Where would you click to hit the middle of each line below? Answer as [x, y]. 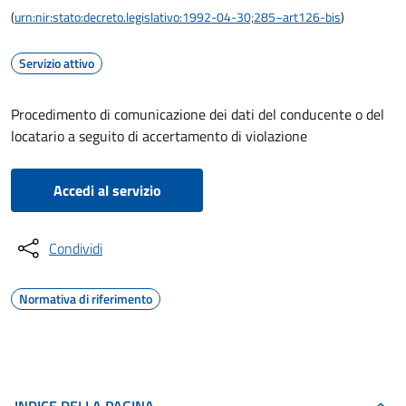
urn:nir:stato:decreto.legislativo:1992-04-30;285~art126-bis [178, 17]
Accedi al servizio [107, 190]
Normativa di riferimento [86, 299]
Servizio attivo [57, 63]
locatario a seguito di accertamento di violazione [159, 136]
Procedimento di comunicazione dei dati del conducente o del [198, 114]
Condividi [76, 248]
